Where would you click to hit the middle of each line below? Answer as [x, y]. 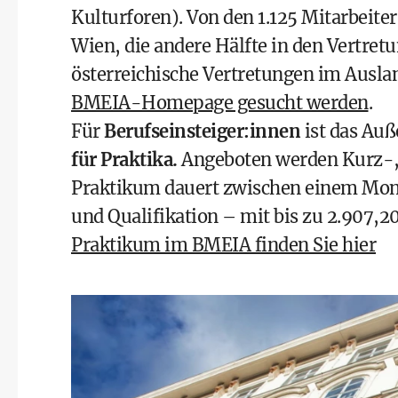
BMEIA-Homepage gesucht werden [220, 103]
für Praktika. [124, 159]
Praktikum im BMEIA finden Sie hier [223, 245]
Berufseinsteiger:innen [202, 131]
